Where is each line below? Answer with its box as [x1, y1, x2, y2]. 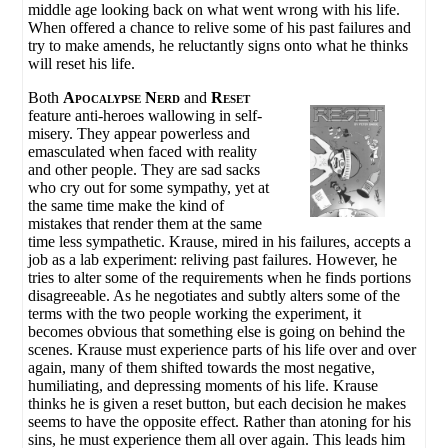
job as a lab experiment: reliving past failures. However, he [28, 251, 398, 269]
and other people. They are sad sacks [28, 161, 261, 179]
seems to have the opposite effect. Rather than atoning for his [28, 413, 412, 431]
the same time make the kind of [28, 197, 225, 215]
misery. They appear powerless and [28, 125, 251, 143]
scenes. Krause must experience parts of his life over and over [28, 341, 417, 359]
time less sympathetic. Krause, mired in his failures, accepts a [28, 233, 412, 251]
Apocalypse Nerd [63, 89, 181, 107]
